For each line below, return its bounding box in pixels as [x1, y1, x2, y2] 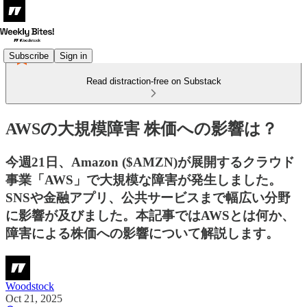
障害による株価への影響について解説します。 [5, 225, 279, 241]
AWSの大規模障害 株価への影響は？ [5, 119, 278, 138]
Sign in [60, 50, 87, 61]
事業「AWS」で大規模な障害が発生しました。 [5, 172, 282, 187]
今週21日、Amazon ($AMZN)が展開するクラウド [5, 154, 295, 169]
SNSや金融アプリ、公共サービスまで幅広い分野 [5, 190, 291, 205]
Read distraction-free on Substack [86, 76, 221, 86]
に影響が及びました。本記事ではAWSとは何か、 [5, 208, 295, 223]
